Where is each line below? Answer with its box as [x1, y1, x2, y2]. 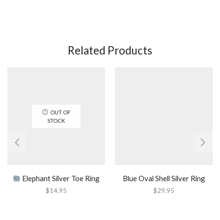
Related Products [68, 43, 152, 57]
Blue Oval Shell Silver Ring [122, 173, 205, 183]
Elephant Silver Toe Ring [21, 173, 100, 183]
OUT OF [50, 109, 70, 115]
